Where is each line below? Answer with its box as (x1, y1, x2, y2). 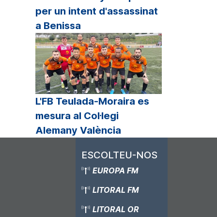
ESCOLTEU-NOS (81, 149, 157, 161)
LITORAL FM (93, 185, 139, 195)
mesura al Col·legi (35, 109, 119, 122)
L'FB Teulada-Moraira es (35, 95, 149, 107)
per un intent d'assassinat (35, 5, 158, 17)
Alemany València (35, 124, 121, 136)
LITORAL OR (93, 204, 139, 214)
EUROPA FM (93, 165, 139, 175)
